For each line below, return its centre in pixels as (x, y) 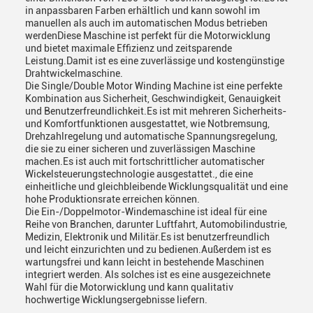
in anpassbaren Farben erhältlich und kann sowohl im (143, 10)
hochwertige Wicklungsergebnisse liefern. (116, 300)
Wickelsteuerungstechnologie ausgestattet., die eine (139, 174)
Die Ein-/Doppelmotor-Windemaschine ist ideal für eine (146, 212)
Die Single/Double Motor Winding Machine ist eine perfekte (154, 86)
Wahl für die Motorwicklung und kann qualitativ (129, 287)
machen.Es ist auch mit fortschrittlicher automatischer (145, 161)
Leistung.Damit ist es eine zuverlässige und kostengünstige (155, 61)
